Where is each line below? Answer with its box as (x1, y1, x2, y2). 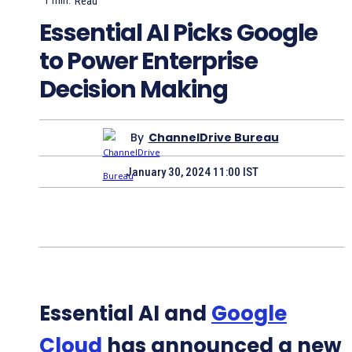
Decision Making (39, 72, 228, 106)
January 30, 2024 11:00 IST (125, 164, 258, 179)
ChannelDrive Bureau (148, 130, 279, 145)
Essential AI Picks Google (39, 16, 317, 49)
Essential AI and (39, 299, 211, 328)
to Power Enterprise (39, 44, 258, 78)
